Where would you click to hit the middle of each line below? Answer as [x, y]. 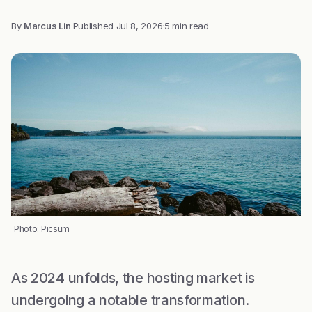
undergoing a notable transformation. [130, 300]
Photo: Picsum [42, 229]
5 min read [186, 26]
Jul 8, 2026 [139, 26]
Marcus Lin [47, 26]
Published [94, 26]
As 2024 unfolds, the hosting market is [133, 278]
